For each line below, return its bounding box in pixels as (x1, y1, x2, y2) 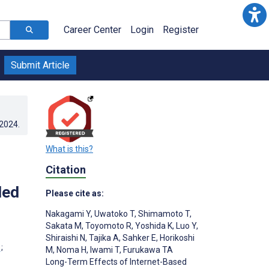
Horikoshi (158, 232, 195, 243)
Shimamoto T (136, 208, 190, 219)
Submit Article (11, 59, 70, 71)
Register (163, 24, 199, 35)
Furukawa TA (121, 244, 173, 255)
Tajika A (87, 232, 119, 243)
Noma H (55, 244, 86, 255)
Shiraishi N (46, 232, 85, 243)
